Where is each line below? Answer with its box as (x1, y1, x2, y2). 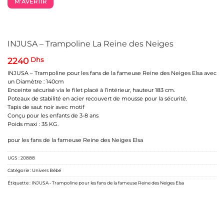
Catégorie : (7, 167, 32, 173)
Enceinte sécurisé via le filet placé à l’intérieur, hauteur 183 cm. (7, 86, 175, 94)
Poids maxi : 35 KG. (7, 120, 58, 128)
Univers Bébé (32, 167, 61, 173)
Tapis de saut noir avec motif (7, 103, 84, 111)
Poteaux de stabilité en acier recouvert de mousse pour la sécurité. (7, 95, 187, 102)
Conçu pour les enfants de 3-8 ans (7, 112, 98, 119)
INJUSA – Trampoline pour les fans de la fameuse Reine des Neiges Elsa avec (7, 69, 216, 77)
